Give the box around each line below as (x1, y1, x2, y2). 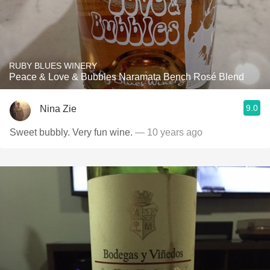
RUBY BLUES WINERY (9, 61, 97, 71)
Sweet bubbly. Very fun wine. (10, 127, 133, 137)
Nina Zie (40, 103, 77, 114)
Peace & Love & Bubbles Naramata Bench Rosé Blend (9, 72, 244, 82)
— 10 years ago (133, 127, 202, 137)
